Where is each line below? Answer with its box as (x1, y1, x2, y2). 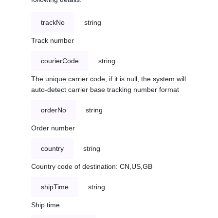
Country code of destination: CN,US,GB (31, 163, 152, 171)
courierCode (41, 57, 79, 65)
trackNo (41, 18, 65, 27)
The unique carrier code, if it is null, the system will (31, 75, 186, 83)
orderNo (41, 106, 66, 114)
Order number (31, 124, 75, 132)
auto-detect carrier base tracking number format (31, 86, 179, 94)
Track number (31, 36, 74, 45)
